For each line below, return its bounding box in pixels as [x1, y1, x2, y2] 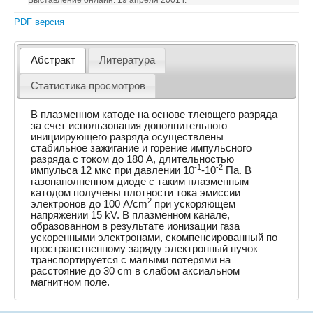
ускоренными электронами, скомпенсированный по [31, 231, 278, 243]
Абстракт [30, 54, 75, 66]
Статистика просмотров [30, 80, 145, 92]
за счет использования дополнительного [31, 119, 228, 131]
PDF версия [14, 17, 64, 27]
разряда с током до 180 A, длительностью [31, 153, 235, 165]
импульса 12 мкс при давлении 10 [31, 164, 195, 176]
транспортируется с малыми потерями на [31, 254, 231, 265]
